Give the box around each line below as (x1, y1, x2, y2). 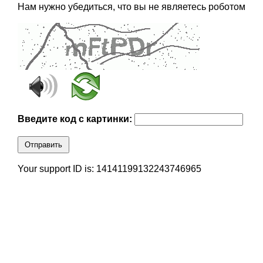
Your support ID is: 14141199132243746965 (17, 164, 201, 174)
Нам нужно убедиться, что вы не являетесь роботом (17, 2, 245, 12)
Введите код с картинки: (17, 114, 134, 124)
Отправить (24, 140, 62, 150)
